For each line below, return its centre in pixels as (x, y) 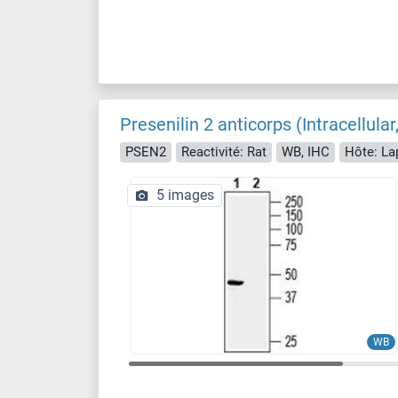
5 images (185, 195)
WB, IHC (306, 151)
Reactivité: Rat (224, 151)
